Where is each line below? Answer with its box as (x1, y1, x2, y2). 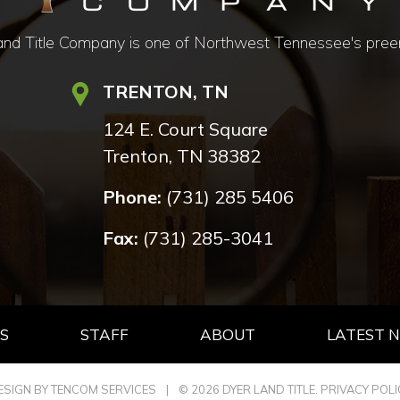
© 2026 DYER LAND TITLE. (179, 381, 321, 396)
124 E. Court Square (103, 117, 269, 140)
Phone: (103, 185, 162, 208)
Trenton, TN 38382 (103, 144, 262, 167)
